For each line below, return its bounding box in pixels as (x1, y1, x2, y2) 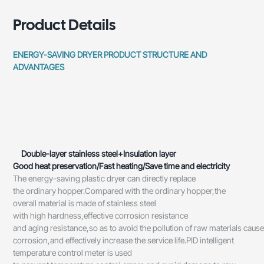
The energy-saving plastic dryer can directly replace (13, 173, 196, 184)
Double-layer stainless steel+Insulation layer (21, 148, 177, 159)
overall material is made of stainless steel (13, 198, 157, 209)
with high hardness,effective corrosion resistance (13, 210, 189, 221)
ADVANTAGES (13, 62, 65, 72)
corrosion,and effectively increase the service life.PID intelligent (13, 235, 235, 246)
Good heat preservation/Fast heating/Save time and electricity (13, 161, 230, 171)
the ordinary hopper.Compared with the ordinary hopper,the (13, 186, 226, 196)
